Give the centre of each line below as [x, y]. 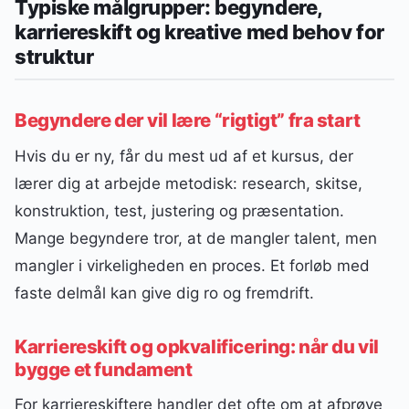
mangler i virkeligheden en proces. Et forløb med [192, 265]
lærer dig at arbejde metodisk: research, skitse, [189, 183]
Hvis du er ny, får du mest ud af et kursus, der [184, 156]
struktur [54, 57]
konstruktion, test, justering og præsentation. [179, 210]
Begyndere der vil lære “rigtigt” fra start [188, 121]
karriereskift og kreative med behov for [199, 32]
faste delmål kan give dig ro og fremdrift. [164, 293]
